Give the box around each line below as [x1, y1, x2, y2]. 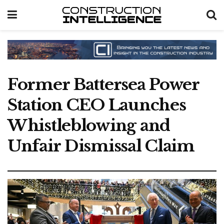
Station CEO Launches [7, 94, 186, 115]
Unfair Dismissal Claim [7, 135, 194, 156]
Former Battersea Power [7, 74, 199, 94]
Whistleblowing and [7, 115, 170, 135]
